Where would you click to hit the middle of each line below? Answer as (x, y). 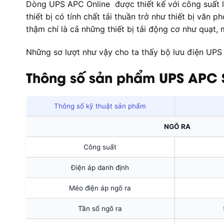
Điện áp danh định (100, 167)
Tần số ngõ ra (100, 208)
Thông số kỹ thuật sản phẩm (100, 106)
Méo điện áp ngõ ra (100, 188)
